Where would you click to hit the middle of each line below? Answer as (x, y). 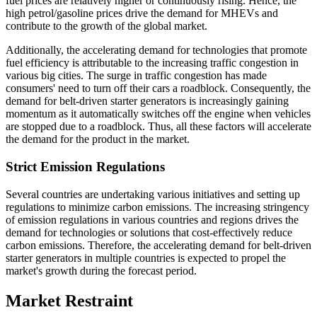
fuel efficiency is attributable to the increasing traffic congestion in (152, 63)
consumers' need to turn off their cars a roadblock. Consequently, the (158, 88)
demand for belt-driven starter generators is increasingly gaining (147, 101)
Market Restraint (69, 300)
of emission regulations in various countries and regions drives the (152, 219)
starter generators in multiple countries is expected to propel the (146, 258)
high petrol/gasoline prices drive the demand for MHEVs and (142, 13)
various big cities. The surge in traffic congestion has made (136, 76)
